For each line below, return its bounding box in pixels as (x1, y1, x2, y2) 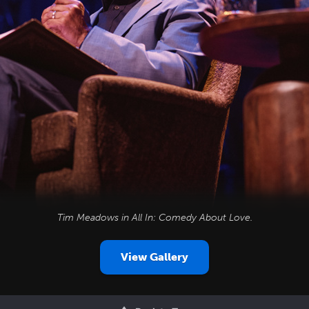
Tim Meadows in (57, 212, 132, 223)
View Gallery (121, 250, 188, 263)
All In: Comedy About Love (131, 212, 250, 223)
